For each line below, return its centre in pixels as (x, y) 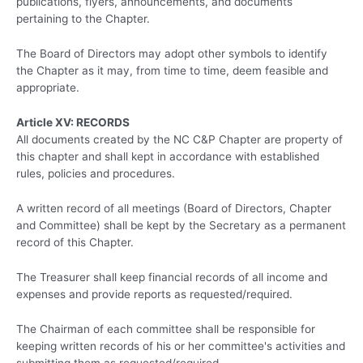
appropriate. (48, 88)
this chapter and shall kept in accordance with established (168, 156)
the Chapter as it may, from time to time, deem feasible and (172, 70)
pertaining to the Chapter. (83, 19)
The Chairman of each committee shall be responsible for (166, 329)
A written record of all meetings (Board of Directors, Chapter (174, 208)
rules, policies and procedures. (96, 173)
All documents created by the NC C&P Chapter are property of (179, 139)
